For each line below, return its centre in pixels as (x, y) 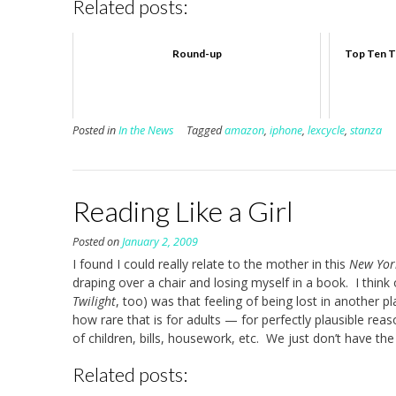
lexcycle (326, 130)
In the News (146, 130)
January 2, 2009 (160, 241)
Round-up (197, 53)
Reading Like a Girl (183, 210)
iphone (286, 130)
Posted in (95, 130)
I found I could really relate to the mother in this (211, 263)
